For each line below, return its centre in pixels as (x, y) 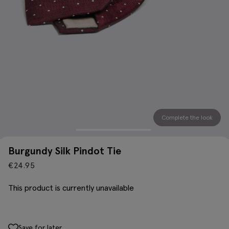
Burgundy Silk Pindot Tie (65, 151)
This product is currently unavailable (71, 187)
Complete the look (187, 117)
